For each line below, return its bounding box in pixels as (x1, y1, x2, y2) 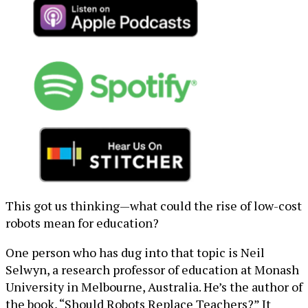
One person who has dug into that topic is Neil (5, 244, 265, 261)
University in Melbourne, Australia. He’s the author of (5, 278, 302, 295)
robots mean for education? (5, 214, 159, 231)
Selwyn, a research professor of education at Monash (5, 261, 299, 278)
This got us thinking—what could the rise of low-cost (5, 197, 302, 214)
